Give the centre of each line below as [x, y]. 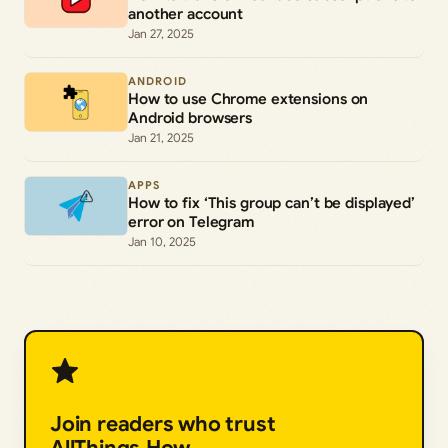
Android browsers [190, 118]
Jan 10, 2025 [162, 242]
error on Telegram [191, 222]
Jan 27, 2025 [161, 34]
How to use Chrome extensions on [248, 99]
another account [186, 14]
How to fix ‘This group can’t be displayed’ [271, 203]
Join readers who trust [163, 424]
